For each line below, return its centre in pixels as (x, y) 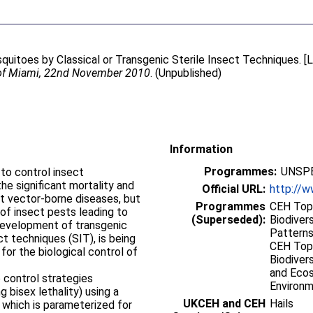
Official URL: (234, 189)
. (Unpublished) (186, 73)
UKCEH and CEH (224, 303)
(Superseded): (228, 219)
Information (201, 149)
